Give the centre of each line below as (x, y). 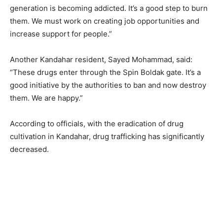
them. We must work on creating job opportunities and (105, 21)
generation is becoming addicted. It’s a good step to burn (109, 8)
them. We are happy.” (46, 98)
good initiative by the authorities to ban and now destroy (108, 85)
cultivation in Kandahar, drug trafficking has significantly (107, 137)
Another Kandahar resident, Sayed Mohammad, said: (101, 60)
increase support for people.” (61, 34)
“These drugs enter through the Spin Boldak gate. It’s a (105, 73)
